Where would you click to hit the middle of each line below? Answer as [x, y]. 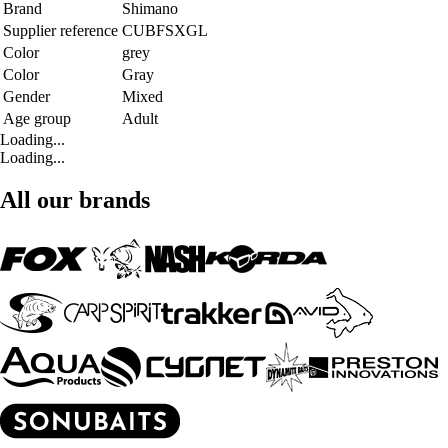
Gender [26, 96]
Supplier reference [60, 30]
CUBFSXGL [165, 30]
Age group [37, 118]
